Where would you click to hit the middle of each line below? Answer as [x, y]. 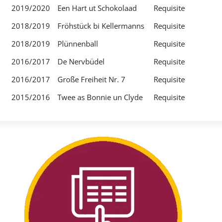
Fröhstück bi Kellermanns [101, 26]
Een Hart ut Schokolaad [97, 8]
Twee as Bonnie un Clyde [100, 97]
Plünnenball [78, 43]
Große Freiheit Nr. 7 [91, 79]
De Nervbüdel [81, 61]
